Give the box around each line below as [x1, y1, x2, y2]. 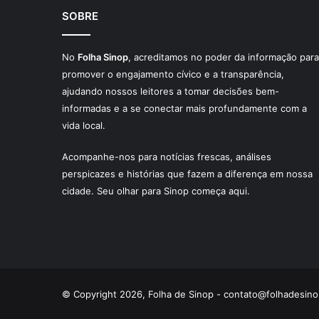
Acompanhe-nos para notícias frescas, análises [62, 150, 271, 162]
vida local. [62, 119, 105, 131]
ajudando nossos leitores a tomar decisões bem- [62, 85, 279, 97]
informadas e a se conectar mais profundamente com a [62, 102, 307, 114]
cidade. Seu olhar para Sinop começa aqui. [62, 184, 250, 197]
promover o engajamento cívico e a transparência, [62, 68, 284, 80]
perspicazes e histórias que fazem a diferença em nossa [62, 167, 313, 179]
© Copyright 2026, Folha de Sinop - [62, 288, 224, 300]
